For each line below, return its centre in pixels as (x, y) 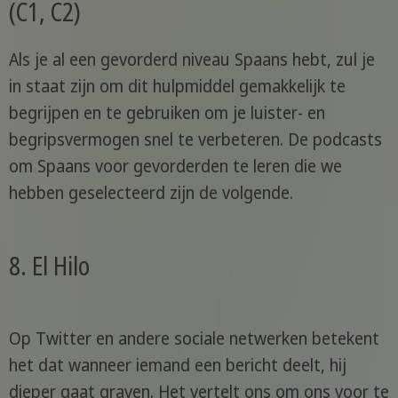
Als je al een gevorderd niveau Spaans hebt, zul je (191, 60)
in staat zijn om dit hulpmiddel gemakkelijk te (177, 87)
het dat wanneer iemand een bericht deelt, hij (177, 366)
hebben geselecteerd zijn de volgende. (151, 193)
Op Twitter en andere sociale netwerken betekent (194, 339)
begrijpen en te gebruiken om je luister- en (167, 113)
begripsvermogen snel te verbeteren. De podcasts (195, 140)
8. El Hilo (49, 265)
